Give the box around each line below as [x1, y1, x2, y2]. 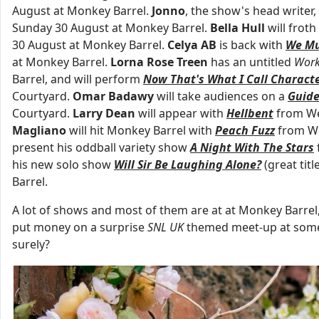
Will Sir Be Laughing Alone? [114, 157, 261, 173]
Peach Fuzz [215, 122, 275, 139]
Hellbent [226, 105, 273, 122]
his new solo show [12, 157, 114, 173]
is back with [216, 37, 286, 53]
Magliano [12, 122, 66, 139]
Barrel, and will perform [12, 71, 143, 88]
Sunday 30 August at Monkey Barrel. [12, 20, 210, 36]
